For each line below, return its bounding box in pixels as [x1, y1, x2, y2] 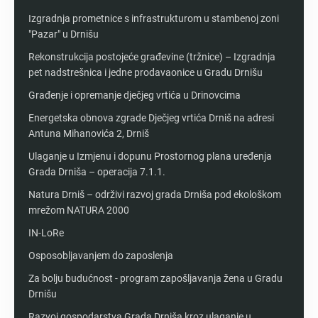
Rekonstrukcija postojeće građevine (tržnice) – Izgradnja [28, 50, 275, 62]
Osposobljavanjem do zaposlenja [28, 249, 173, 261]
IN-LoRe [28, 226, 64, 238]
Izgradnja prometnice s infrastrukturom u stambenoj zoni [28, 12, 279, 24]
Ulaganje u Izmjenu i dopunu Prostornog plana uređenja [28, 150, 272, 162]
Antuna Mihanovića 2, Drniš [28, 127, 149, 139]
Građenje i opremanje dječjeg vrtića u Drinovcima [28, 89, 241, 101]
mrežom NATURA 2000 [28, 204, 129, 216]
